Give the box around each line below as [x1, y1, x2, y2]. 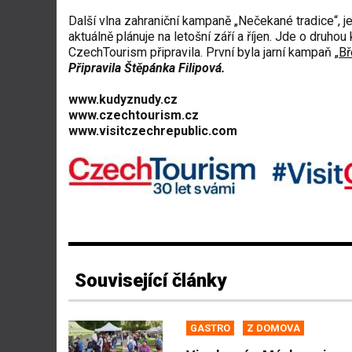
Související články [75, 269, 226, 291]
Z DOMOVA [247, 321, 300, 334]
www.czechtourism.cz [68, 108, 199, 123]
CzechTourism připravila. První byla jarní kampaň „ [68, 45, 339, 60]
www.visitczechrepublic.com [68, 123, 237, 138]
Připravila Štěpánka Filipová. [68, 60, 225, 75]
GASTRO [190, 321, 230, 334]
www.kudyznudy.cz [68, 92, 178, 107]
